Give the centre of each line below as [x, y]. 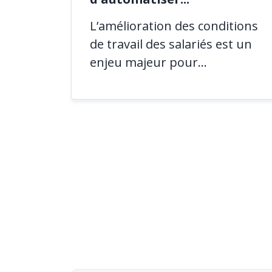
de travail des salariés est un [171, 44]
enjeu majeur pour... [148, 62]
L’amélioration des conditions [174, 25]
